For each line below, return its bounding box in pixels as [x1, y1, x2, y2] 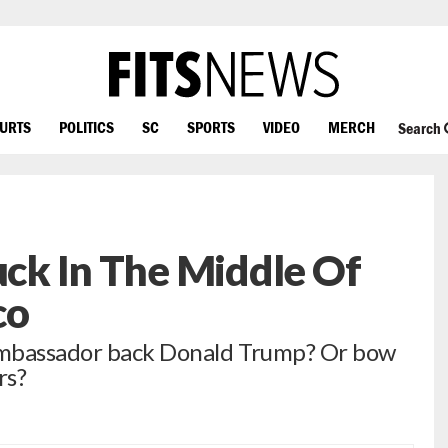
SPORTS [187, 117, 235, 136]
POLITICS [59, 117, 114, 136]
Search [397, 119, 444, 138]
